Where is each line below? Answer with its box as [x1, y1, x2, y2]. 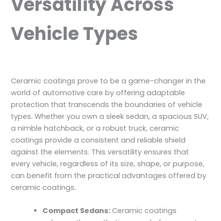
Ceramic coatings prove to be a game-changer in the [11, 75, 206, 86]
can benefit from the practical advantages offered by [11, 170, 207, 181]
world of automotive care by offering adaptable [11, 87, 185, 98]
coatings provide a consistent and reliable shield [11, 135, 186, 145]
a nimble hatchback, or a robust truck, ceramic [11, 123, 180, 133]
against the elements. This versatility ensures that [11, 147, 189, 157]
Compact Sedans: [42, 206, 112, 216]
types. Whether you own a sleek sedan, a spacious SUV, [11, 111, 209, 121]
